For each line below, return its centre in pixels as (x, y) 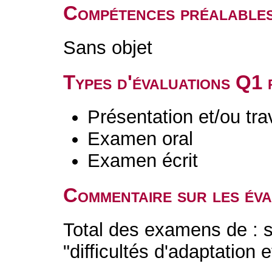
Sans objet (108, 48)
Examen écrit (143, 161)
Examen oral (141, 139)
